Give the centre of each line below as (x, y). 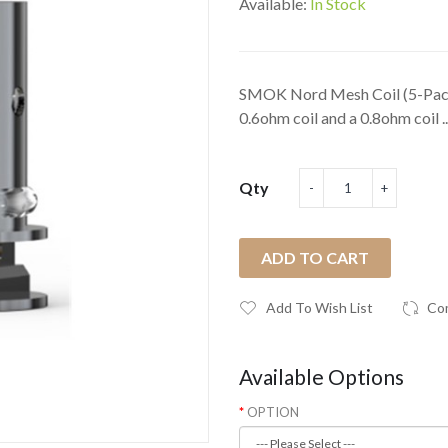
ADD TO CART (315, 257)
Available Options (321, 376)
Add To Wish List (319, 307)
